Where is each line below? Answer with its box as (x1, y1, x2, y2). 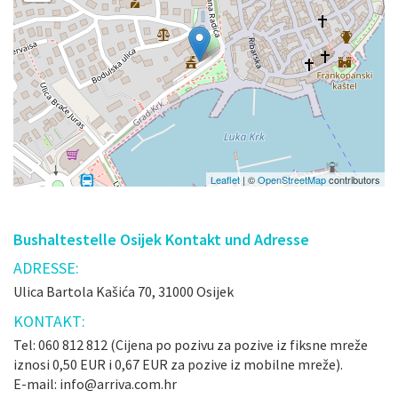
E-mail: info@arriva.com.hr (13, 375, 177, 393)
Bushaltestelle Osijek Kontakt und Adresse (13, 229, 309, 250)
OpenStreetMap (258, 172, 326, 187)
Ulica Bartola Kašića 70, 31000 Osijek (13, 283, 234, 300)
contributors (326, 172, 380, 187)
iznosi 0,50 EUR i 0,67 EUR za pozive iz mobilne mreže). (13, 355, 343, 373)
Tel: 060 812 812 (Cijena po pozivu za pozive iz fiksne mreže (13, 336, 368, 354)
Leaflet (211, 172, 240, 187)
